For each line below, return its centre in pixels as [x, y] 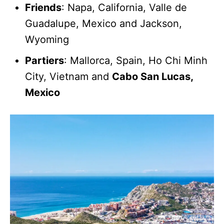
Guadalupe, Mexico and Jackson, [103, 23]
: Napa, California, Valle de [124, 7]
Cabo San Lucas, [152, 76]
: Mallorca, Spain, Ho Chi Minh [136, 60]
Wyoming [47, 39]
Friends [43, 7]
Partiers [44, 60]
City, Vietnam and [68, 76]
